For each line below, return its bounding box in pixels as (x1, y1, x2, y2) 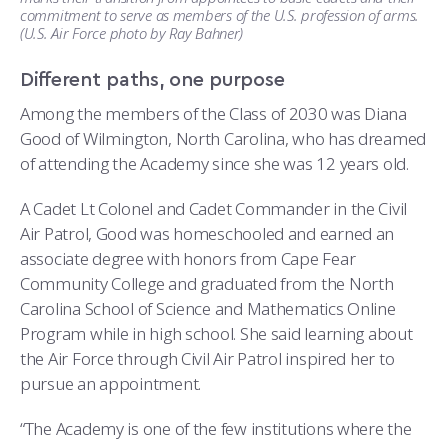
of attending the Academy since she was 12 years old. (20, 152, 409, 176)
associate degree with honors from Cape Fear (20, 247, 356, 271)
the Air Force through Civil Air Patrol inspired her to (20, 347, 395, 371)
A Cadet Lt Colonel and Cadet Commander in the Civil (20, 197, 408, 221)
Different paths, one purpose (20, 66, 285, 91)
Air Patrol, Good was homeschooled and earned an (20, 222, 395, 246)
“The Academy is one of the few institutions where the (20, 417, 412, 441)
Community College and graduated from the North (20, 272, 394, 296)
